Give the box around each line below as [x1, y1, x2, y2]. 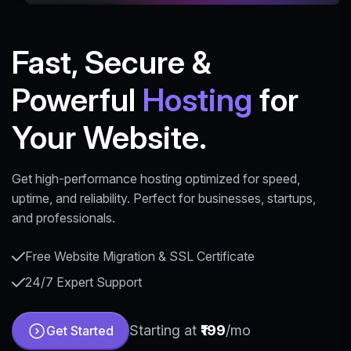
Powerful [12, 80, 143, 119]
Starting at [129, 322, 201, 339]
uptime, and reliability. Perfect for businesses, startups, [12, 190, 316, 206]
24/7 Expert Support [25, 273, 142, 290]
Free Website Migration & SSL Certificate [25, 248, 255, 264]
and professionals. [12, 209, 115, 226]
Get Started [46, 323, 114, 339]
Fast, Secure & [12, 42, 212, 81]
